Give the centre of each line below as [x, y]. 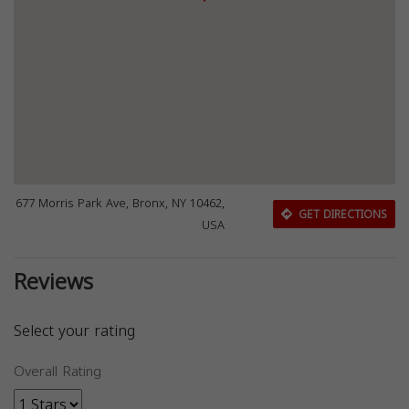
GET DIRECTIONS [341, 214]
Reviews [53, 282]
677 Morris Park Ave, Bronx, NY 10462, [121, 204]
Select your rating [74, 331]
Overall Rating [58, 372]
